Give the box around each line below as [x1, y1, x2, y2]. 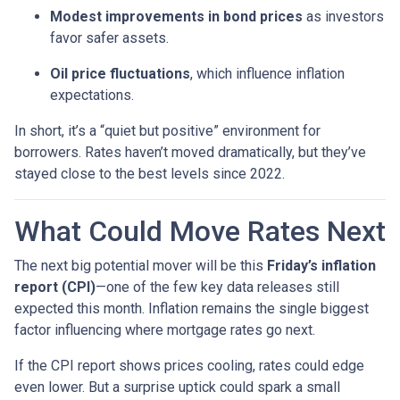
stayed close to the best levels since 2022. [14, 164, 285, 182]
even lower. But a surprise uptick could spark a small [14, 378, 340, 396]
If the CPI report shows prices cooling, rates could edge [14, 356, 364, 374]
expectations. [50, 86, 134, 104]
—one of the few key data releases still [96, 278, 339, 296]
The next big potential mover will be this [14, 256, 267, 274]
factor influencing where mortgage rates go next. [14, 321, 315, 338]
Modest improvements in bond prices [50, 7, 303, 25]
